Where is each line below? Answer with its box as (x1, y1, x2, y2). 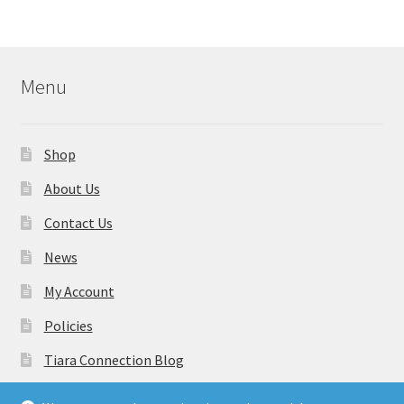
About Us (43, 179, 100, 198)
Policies (43, 317, 93, 335)
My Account (43, 282, 115, 301)
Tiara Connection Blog (43, 351, 184, 370)
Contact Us (43, 214, 113, 233)
